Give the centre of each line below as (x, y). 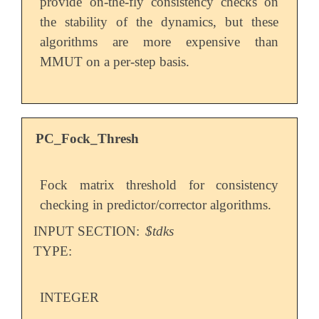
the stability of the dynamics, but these (159, 22)
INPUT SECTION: (88, 231)
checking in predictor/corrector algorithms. (156, 205)
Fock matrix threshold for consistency (159, 185)
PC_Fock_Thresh (88, 139)
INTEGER (70, 298)
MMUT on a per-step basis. (115, 62)
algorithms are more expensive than (159, 42)
